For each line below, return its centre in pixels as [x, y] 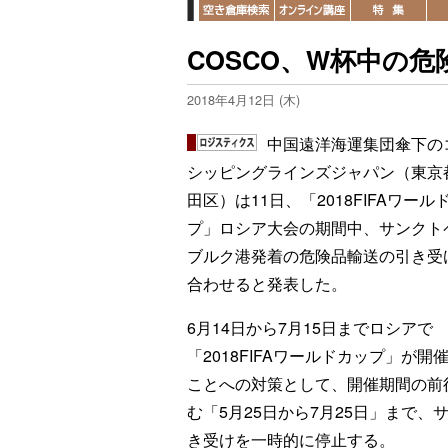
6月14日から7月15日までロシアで [310, 327]
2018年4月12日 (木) [243, 99]
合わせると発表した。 [267, 283]
